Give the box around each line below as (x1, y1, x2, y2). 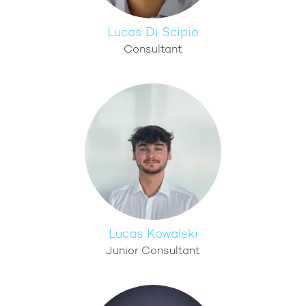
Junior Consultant (106, 246, 200, 258)
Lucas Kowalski (108, 228, 198, 241)
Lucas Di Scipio (107, 27, 199, 40)
